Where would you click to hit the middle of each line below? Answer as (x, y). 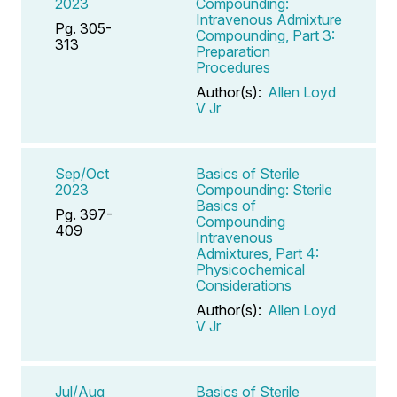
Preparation (233, 51)
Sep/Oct (82, 173)
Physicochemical (250, 269)
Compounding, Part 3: (265, 35)
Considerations (244, 285)
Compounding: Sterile (264, 189)
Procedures (233, 67)
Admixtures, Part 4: (257, 253)
